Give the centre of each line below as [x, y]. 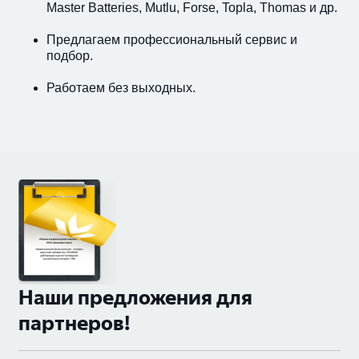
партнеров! [75, 323]
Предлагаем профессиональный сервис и [172, 39]
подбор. [70, 55]
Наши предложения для [135, 297]
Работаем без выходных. [121, 87]
